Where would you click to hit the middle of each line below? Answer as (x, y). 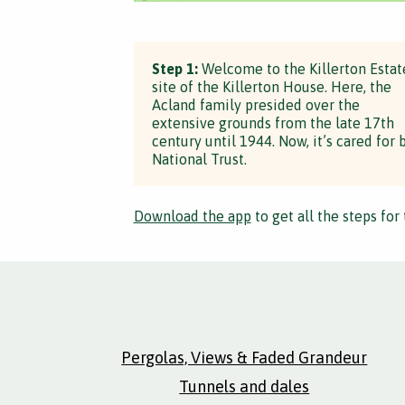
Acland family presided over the (255, 105)
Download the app (192, 216)
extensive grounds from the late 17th (273, 123)
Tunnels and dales (245, 386)
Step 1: (174, 69)
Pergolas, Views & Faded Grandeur (245, 358)
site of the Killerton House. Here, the (271, 87)
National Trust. (199, 159)
